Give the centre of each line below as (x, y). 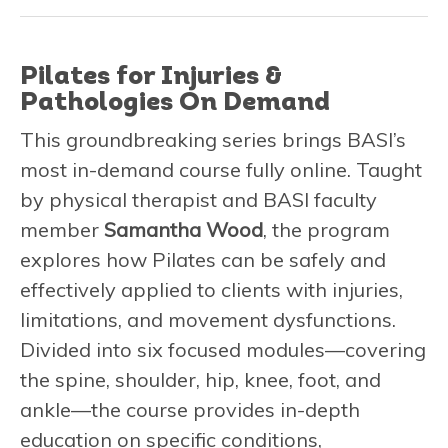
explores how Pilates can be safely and (203, 259)
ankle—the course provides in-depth (190, 409)
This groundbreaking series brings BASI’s (213, 139)
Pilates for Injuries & (151, 77)
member (62, 229)
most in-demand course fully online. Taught (221, 169)
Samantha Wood (183, 229)
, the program (326, 229)
